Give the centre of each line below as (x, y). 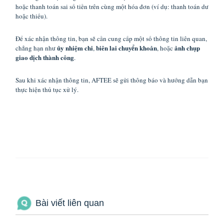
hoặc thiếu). (31, 16)
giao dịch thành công (45, 57)
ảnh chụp (187, 48)
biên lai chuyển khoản (126, 48)
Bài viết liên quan (70, 203)
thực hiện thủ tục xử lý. (47, 89)
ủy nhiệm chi (75, 48)
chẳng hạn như (36, 48)
